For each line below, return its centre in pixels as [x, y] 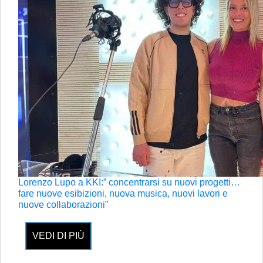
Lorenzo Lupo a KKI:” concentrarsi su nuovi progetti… [129, 182]
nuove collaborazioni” [63, 205]
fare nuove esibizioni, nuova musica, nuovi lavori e [123, 193]
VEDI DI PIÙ [58, 236]
